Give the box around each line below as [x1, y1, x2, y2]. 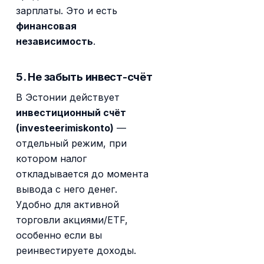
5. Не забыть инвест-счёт [16, 70, 153, 84]
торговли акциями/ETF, [16, 214, 128, 226]
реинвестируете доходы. [16, 245, 137, 257]
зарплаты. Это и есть [16, 4, 118, 16]
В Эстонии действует [16, 91, 120, 104]
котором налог [16, 153, 87, 165]
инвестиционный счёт [16, 107, 127, 119]
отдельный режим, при [16, 137, 127, 150]
